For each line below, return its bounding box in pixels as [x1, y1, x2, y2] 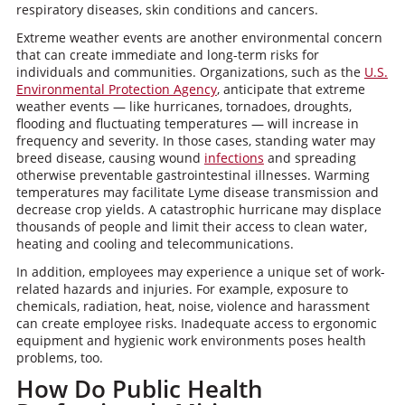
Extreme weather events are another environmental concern [15, 29, 382, 46]
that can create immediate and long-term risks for [15, 46, 319, 63]
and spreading [263, 149, 356, 166]
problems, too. [15, 349, 103, 366]
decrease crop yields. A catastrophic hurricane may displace [15, 201, 381, 218]
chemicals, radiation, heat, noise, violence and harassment [15, 297, 370, 315]
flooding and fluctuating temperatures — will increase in [15, 115, 359, 132]
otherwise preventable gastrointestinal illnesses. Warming [15, 166, 370, 184]
